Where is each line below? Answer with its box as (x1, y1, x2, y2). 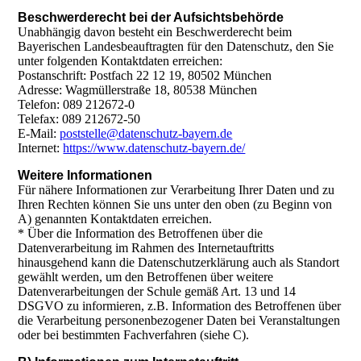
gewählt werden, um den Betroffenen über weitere (18, 270, 274, 284)
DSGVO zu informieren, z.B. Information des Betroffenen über (18, 299, 342, 313)
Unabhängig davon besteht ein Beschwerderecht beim (18, 25, 293, 39)
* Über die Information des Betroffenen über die (18, 226, 263, 241)
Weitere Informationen (18, 168, 153, 183)
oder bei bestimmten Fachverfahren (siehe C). (18, 328, 250, 342)
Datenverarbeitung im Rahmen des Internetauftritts (18, 241, 275, 255)
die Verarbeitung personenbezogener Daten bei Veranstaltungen (18, 313, 341, 328)
